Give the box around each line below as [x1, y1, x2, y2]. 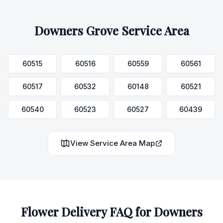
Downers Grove [34, 22, 118, 38]
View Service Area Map [70, 138, 155, 148]
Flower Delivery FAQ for [20, 204, 154, 220]
